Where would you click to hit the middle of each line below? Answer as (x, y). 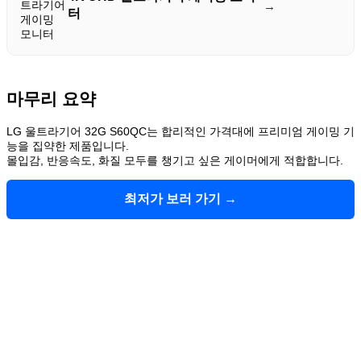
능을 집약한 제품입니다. (68, 145)
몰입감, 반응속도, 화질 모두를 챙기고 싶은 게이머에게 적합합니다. (175, 160)
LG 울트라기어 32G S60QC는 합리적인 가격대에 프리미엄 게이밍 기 (180, 131)
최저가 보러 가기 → (180, 198)
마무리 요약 (51, 99)
